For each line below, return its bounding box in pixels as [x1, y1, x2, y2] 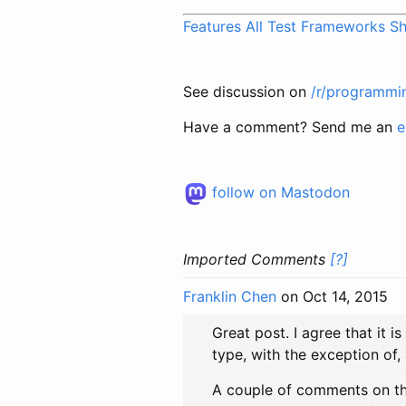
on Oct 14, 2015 [276, 286, 388, 305]
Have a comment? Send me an [183, 117, 397, 136]
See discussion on [183, 82, 311, 101]
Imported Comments [183, 249, 330, 268]
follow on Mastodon [208, 182, 350, 201]
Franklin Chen [183, 286, 276, 305]
